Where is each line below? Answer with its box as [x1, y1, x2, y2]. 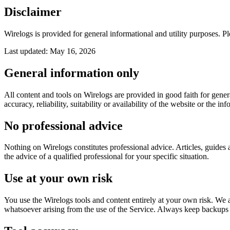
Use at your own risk [4, 171, 112, 185]
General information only [4, 66, 139, 80]
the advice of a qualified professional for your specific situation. [4, 152, 209, 161]
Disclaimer [4, 5, 62, 18]
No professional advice [4, 119, 123, 132]
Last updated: [4, 46, 50, 55]
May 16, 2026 [50, 46, 95, 55]
